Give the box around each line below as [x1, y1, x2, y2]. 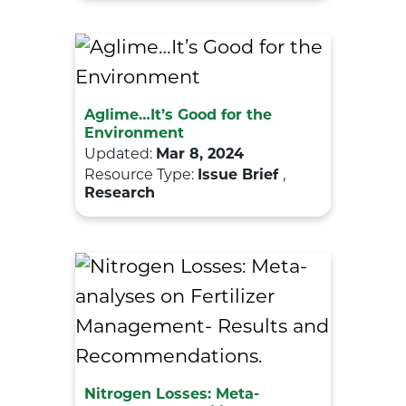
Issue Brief [198, 168, 283, 183]
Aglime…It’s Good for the [84, 108, 272, 123]
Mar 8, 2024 [156, 147, 244, 162]
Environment [84, 126, 184, 141]
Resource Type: [84, 168, 198, 183]
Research [84, 186, 155, 201]
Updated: [84, 147, 156, 162]
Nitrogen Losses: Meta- [84, 387, 259, 402]
